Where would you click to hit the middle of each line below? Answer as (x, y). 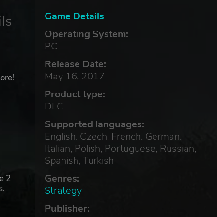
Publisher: (67, 209)
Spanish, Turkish (79, 161)
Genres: (62, 178)
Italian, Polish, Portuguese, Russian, (120, 148)
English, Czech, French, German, (113, 136)
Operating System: (86, 34)
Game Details (74, 16)
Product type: (75, 94)
